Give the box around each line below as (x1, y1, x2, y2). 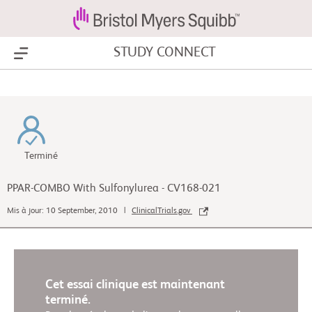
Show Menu (21, 48, 77, 59)
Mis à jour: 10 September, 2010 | (7, 207, 132, 216)
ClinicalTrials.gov (132, 207, 192, 216)
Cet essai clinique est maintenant (45, 279, 225, 292)
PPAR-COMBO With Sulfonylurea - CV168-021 (7, 183, 221, 194)
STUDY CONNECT (113, 46, 217, 60)
